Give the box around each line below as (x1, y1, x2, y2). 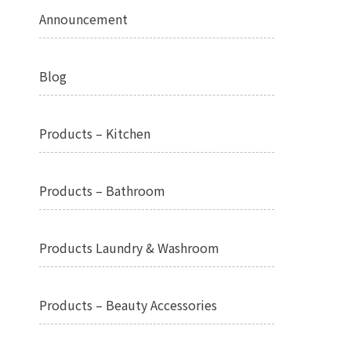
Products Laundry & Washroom (38, 238, 219, 257)
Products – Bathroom (38, 181, 165, 200)
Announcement (38, 9, 128, 28)
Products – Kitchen (38, 124, 150, 143)
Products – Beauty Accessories (38, 295, 217, 314)
